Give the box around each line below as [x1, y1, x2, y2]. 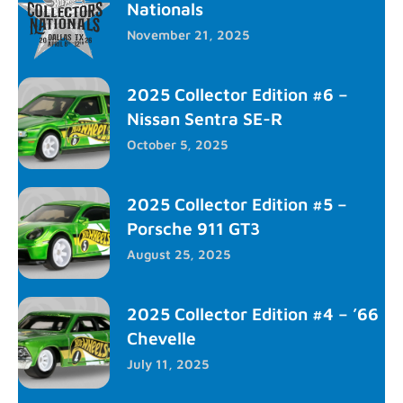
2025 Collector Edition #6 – [127, 83, 348, 104]
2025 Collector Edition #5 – [127, 193, 347, 214]
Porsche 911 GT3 [127, 217, 260, 238]
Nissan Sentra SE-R [127, 107, 282, 129]
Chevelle [127, 327, 196, 348]
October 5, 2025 [127, 136, 228, 152]
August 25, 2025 [127, 246, 230, 262]
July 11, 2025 [127, 355, 209, 372]
